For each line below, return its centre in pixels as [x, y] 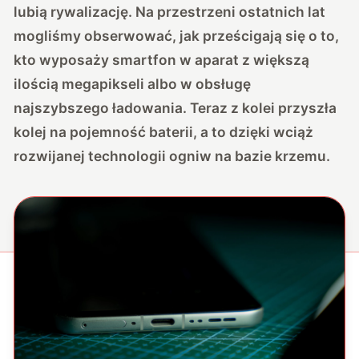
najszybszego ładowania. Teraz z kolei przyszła [175, 107]
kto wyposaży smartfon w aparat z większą [162, 59]
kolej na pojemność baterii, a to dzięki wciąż [164, 131]
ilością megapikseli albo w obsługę [133, 83]
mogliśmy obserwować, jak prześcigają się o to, [177, 35]
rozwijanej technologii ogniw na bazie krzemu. [172, 155]
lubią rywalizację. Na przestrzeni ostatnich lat [170, 11]
